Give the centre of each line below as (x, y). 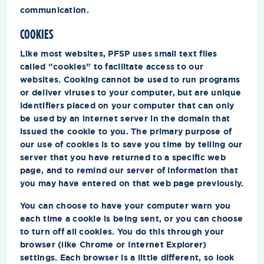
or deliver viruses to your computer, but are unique (131, 92)
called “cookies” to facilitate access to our (112, 66)
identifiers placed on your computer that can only (127, 105)
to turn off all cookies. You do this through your (122, 231)
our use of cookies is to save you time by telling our (131, 144)
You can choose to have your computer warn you (125, 205)
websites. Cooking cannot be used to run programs (130, 79)
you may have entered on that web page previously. (132, 183)
